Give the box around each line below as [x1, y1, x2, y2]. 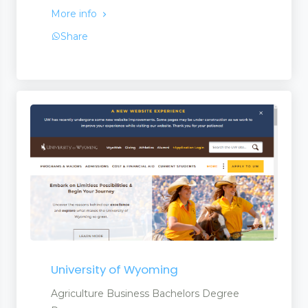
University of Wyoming [51, 261, 178, 278]
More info [51, 8, 100, 21]
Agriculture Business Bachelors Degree [51, 287, 239, 300]
